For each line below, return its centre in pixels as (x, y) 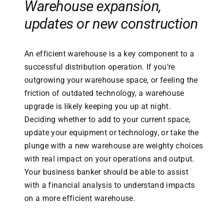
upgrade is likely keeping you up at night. (97, 107)
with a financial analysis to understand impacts (109, 185)
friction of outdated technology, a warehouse (104, 93)
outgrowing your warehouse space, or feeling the (111, 80)
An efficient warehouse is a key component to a (109, 54)
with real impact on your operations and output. (109, 159)
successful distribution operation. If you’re (100, 67)
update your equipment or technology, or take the (111, 133)
